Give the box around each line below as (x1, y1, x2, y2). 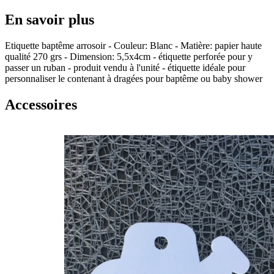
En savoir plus (5, 12, 94, 28)
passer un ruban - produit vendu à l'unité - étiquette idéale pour (5, 62, 245, 73)
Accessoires (5, 97, 77, 113)
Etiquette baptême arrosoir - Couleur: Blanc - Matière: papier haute (5, 40, 262, 51)
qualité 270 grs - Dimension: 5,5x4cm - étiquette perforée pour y (5, 51, 253, 62)
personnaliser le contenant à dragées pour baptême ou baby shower (5, 73, 262, 84)
